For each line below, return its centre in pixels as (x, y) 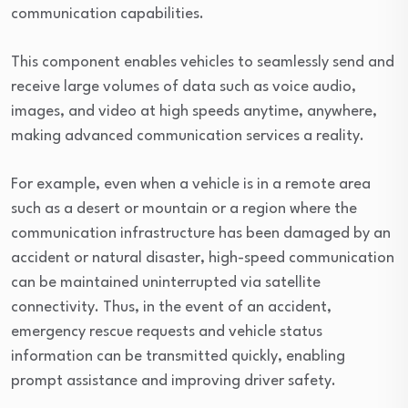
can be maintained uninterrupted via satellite (166, 283)
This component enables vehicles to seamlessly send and (203, 63)
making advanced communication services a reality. (188, 137)
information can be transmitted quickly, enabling (178, 357)
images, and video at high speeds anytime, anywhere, (194, 112)
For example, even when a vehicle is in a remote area (191, 185)
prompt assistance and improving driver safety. (173, 382)
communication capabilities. (107, 15)
